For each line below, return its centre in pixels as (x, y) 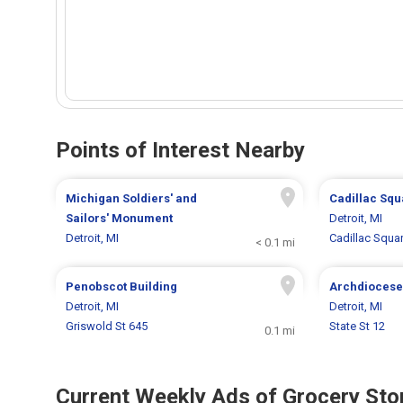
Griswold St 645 (107, 327)
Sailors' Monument (120, 219)
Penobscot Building (122, 287)
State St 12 (357, 327)
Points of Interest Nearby (180, 151)
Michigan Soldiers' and (132, 199)
